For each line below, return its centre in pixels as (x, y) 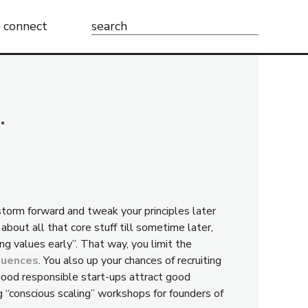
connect (26, 26)
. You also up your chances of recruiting (130, 261)
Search (107, 25)
